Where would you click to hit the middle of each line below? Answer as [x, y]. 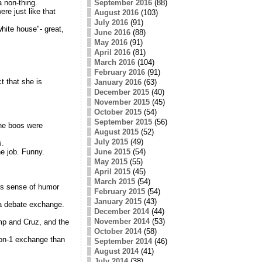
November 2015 [122, 102]
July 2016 [111, 22]
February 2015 [119, 191]
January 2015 [118, 201]
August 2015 [116, 132]
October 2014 [118, 231]
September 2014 [123, 241]
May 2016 [111, 42]
